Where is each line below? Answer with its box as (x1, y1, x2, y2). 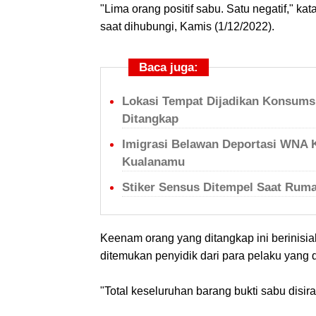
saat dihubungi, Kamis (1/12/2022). (100, 20, 274, 32)
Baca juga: (139, 61, 198, 74)
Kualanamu (122, 155, 185, 169)
